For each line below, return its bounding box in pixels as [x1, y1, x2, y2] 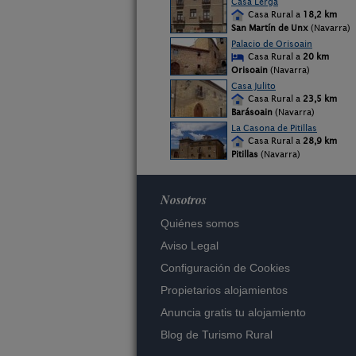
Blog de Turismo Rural [161, 328, 273, 341]
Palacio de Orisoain [231, 38, 312, 49]
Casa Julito [231, 80, 276, 91]
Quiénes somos [161, 217, 239, 230]
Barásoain [231, 106, 273, 118]
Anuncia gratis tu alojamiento [161, 306, 306, 319]
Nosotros [161, 191, 207, 208]
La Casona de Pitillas [231, 122, 317, 133]
